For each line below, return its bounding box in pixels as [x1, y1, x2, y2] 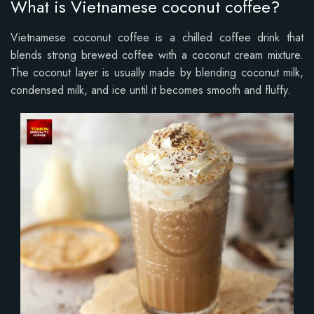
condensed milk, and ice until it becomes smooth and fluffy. [11, 81, 291, 98]
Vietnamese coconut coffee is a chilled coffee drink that [11, 29, 303, 46]
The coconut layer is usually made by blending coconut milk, [11, 64, 303, 81]
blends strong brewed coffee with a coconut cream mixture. [11, 46, 303, 63]
